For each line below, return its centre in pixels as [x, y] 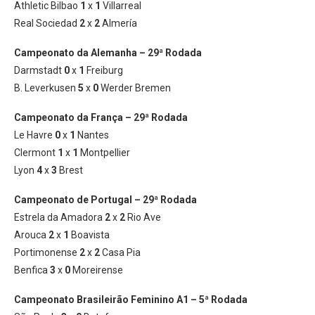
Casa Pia [120, 252]
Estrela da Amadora [59, 217]
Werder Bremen [135, 88]
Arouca [31, 235]
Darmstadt [39, 70]
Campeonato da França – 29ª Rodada [101, 117]
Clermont [36, 153]
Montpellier [104, 153]
